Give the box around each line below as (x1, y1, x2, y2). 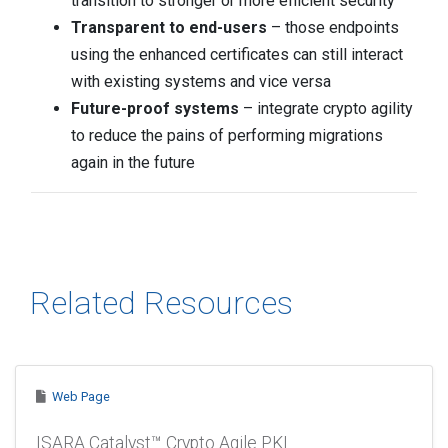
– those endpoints (267, 18, 399, 37)
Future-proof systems (71, 99, 239, 118)
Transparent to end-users (71, 18, 267, 37)
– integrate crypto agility (239, 99, 413, 118)
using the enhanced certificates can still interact (71, 45, 403, 64)
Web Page (46, 389, 110, 404)
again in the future (71, 153, 195, 172)
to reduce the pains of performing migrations (71, 126, 383, 145)
